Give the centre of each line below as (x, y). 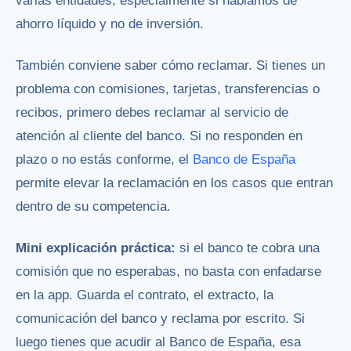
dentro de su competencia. (93, 207)
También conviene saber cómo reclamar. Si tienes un (170, 66)
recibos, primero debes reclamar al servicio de (152, 113)
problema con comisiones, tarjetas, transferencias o (168, 89)
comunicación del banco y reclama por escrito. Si (160, 319)
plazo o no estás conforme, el (104, 160)
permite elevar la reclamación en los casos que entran (174, 183)
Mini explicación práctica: (96, 248)
